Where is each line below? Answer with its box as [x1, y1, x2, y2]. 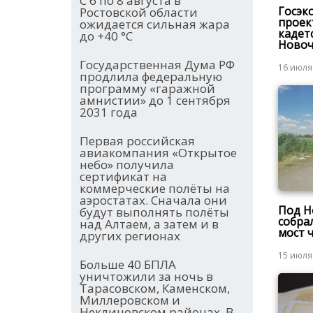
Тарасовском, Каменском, [80, 280, 230, 297]
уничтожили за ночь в [80, 268, 213, 285]
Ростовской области [80, 4, 198, 21]
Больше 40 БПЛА [80, 256, 176, 273]
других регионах [80, 228, 180, 245]
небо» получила [80, 156, 174, 173]
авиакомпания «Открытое [80, 145, 237, 161]
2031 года [80, 104, 138, 121]
